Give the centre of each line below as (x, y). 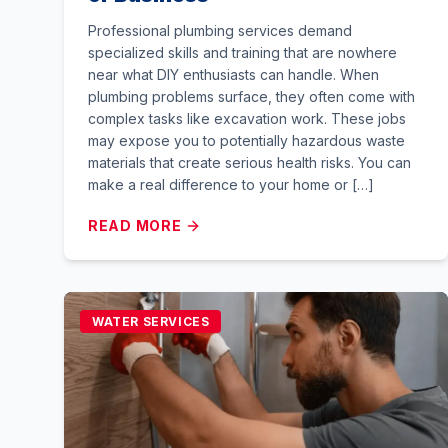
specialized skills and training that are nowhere (242, 52)
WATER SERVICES (151, 321)
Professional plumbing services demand (220, 30)
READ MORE (135, 225)
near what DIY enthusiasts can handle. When (233, 74)
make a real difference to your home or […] (231, 184)
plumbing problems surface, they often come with (251, 96)
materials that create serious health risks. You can (249, 162)
